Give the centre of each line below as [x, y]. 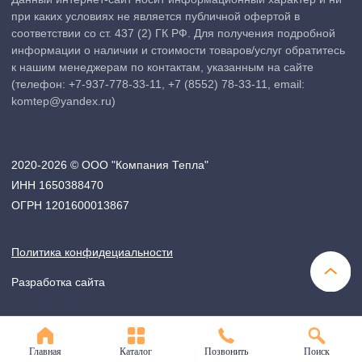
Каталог [136, 351]
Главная [45, 351]
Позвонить [226, 351]
